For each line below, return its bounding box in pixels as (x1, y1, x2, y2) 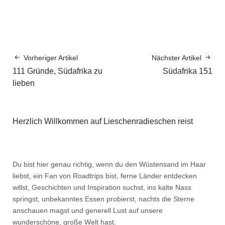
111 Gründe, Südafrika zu (13, 66, 102, 75)
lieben (13, 78, 35, 87)
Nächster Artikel (152, 53, 201, 62)
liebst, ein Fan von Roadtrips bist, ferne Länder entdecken (13, 171, 197, 180)
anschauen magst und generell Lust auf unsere (13, 206, 163, 214)
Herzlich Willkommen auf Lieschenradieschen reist (13, 117, 193, 126)
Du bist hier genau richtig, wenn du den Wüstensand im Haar (13, 160, 206, 168)
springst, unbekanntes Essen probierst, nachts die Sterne (13, 194, 194, 203)
